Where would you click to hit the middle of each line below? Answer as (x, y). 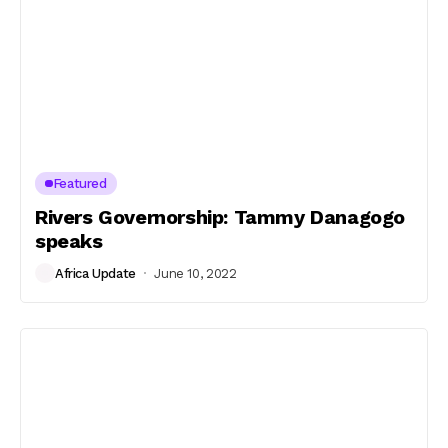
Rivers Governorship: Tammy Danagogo (220, 217)
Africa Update (95, 273)
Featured (79, 183)
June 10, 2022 (195, 273)
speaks (69, 241)
